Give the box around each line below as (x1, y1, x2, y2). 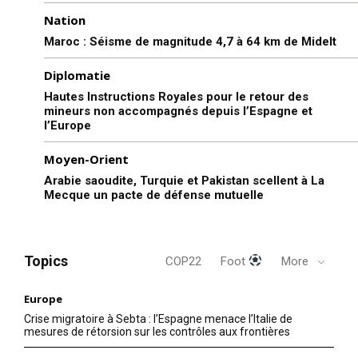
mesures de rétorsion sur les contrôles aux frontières (24, 324, 290, 338)
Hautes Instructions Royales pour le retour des (44, 89, 308, 104)
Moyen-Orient (44, 150, 129, 167)
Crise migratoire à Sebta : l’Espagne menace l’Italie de (24, 312, 292, 325)
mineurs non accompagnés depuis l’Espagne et (44, 103, 312, 118)
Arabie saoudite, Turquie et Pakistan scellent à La (44, 173, 324, 188)
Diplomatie (44, 66, 110, 83)
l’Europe (44, 117, 91, 133)
